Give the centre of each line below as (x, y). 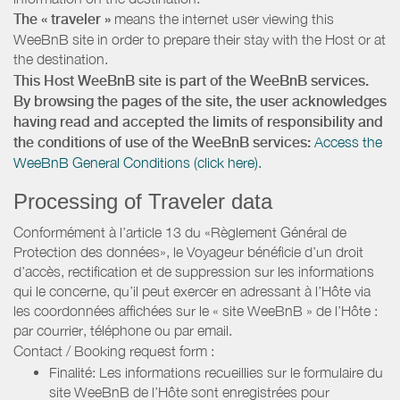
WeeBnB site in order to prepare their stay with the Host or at (200, 40)
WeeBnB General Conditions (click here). (137, 162)
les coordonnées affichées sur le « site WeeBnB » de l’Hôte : (196, 310)
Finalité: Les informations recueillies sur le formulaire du (216, 372)
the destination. (61, 59)
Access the (348, 142)
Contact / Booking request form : (114, 351)
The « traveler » (62, 20)
